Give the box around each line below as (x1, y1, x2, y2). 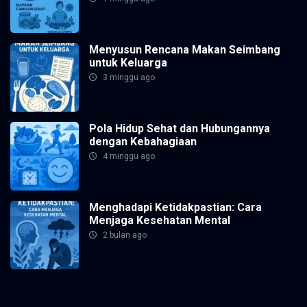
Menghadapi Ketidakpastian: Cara (89, 200, 262, 214)
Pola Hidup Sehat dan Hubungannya (89, 121, 270, 135)
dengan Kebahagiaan (89, 134, 197, 148)
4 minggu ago (101, 151, 155, 161)
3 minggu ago (101, 72, 155, 82)
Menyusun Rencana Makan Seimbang (89, 42, 280, 56)
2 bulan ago (101, 230, 147, 240)
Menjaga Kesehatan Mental (89, 213, 230, 227)
